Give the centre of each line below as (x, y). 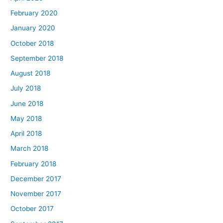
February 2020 (34, 13)
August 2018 (31, 73)
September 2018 (37, 58)
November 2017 (36, 194)
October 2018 (32, 43)
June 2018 (27, 103)
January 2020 (33, 28)
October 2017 (32, 209)
